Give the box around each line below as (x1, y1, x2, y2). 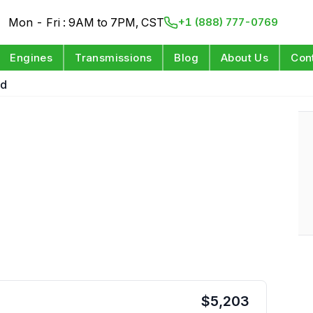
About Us (221, 51, 269, 64)
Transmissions (75, 51, 152, 64)
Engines (10, 51, 53, 64)
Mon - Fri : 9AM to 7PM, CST (8, 15, 165, 29)
